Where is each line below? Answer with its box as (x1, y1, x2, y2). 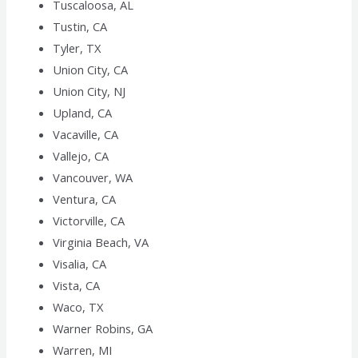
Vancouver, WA (53, 169, 133, 186)
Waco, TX (53, 299, 104, 316)
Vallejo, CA (53, 148, 109, 165)
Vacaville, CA (53, 126, 119, 143)
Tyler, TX (53, 40, 101, 57)
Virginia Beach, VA (53, 234, 149, 251)
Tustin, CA (53, 18, 108, 35)
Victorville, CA (53, 213, 125, 229)
